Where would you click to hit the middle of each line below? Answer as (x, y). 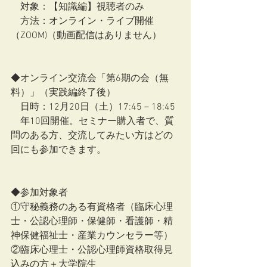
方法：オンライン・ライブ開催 (82, 21)
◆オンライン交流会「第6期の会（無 (90, 79)
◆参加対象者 (39, 193)
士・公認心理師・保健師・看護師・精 (92, 222)
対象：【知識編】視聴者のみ (77, 7)
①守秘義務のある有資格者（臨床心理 (92, 207)
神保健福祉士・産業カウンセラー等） (92, 236)
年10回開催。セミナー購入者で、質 (92, 122)
